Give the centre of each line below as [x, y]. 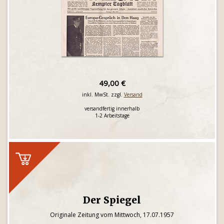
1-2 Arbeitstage [112, 115]
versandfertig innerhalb [112, 108]
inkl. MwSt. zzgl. [103, 94]
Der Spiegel [112, 200]
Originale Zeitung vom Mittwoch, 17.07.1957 [112, 215]
